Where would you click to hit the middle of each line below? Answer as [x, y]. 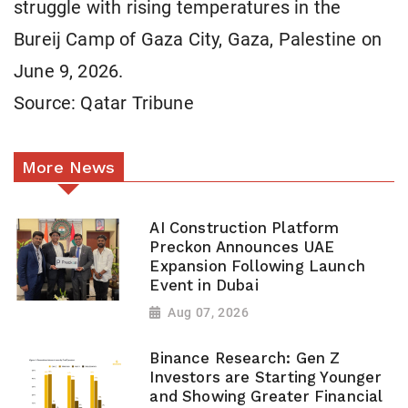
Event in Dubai [204, 286]
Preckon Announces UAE [242, 248]
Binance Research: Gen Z [245, 359]
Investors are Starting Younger [265, 378]
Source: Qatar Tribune [104, 104]
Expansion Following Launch [258, 267]
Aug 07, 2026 [209, 312]
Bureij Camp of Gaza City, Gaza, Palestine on [198, 40]
